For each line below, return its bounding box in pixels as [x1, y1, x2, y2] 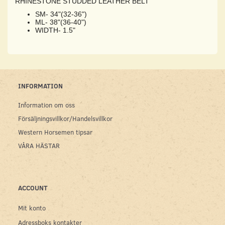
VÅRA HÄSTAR [18, 141, 60, 150]
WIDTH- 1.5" [35, 26, 75, 34]
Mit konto [18, 203, 46, 212]
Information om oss [18, 100, 75, 109]
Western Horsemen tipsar [18, 127, 92, 136]
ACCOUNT [18, 183, 48, 192]
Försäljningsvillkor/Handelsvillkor [18, 114, 113, 123]
